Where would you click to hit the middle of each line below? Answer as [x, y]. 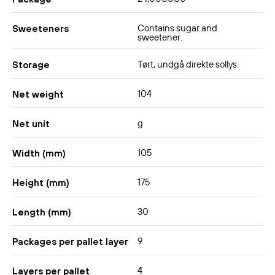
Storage [31, 64]
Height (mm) [41, 182]
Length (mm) [42, 212]
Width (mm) [39, 153]
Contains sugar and [177, 28]
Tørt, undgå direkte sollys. [188, 64]
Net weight [38, 94]
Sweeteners [41, 28]
